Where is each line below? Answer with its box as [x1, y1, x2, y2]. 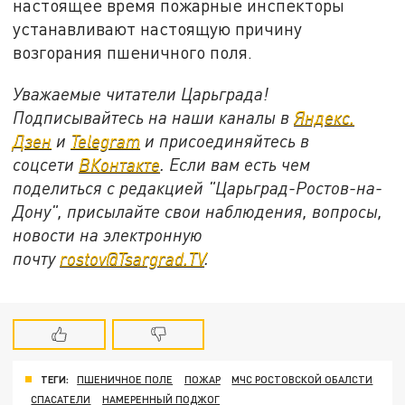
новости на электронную [13, 223, 203, 245]
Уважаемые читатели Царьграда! [13, 82, 269, 104]
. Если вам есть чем [160, 153, 311, 174]
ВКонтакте [79, 153, 161, 174]
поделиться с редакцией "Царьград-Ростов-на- [13, 176, 383, 198]
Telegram [71, 129, 141, 151]
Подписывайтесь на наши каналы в [13, 106, 295, 127]
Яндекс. [294, 106, 355, 127]
